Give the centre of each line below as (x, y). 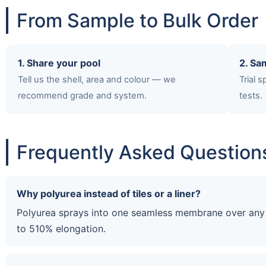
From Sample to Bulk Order (137, 20)
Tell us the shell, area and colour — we (97, 79)
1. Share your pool (59, 63)
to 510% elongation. (61, 228)
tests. (251, 95)
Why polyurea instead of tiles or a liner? (109, 193)
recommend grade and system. (82, 95)
